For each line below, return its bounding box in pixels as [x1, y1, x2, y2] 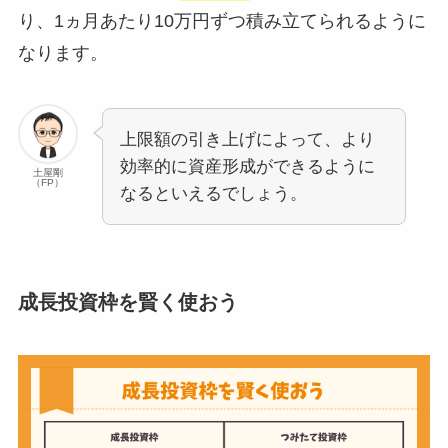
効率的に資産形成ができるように [119, 157, 375, 177]
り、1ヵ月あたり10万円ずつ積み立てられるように [17, 10, 426, 31]
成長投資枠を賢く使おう [17, 290, 238, 313]
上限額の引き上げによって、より [119, 130, 375, 150]
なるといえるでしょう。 [119, 184, 307, 204]
